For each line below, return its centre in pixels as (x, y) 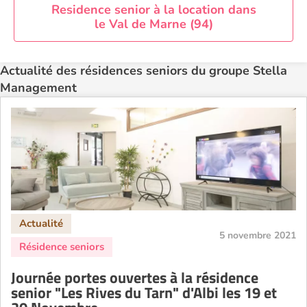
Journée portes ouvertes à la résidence (135, 278)
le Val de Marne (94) (153, 24)
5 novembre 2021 (258, 235)
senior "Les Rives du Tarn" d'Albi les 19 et (144, 293)
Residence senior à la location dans (153, 10)
